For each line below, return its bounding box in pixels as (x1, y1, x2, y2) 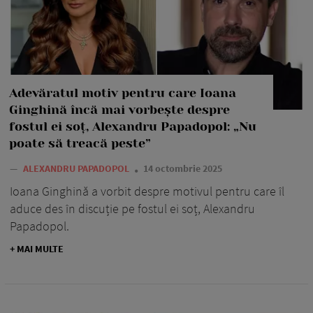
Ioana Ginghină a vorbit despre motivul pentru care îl (10, 182, 284, 199)
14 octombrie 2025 (143, 161, 222, 175)
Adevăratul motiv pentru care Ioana (9, 85, 236, 100)
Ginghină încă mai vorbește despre (9, 102, 230, 117)
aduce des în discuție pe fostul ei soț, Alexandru (10, 200, 255, 217)
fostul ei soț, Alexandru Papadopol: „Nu (9, 119, 256, 133)
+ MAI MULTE (10, 242, 64, 255)
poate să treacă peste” (9, 136, 151, 150)
